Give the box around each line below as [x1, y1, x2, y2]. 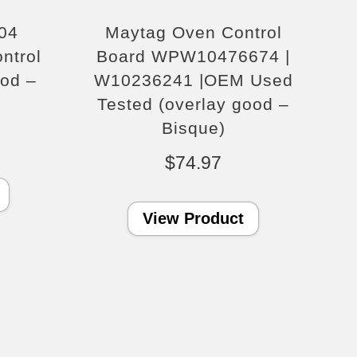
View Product [143, 210, 245, 228]
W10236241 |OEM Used [93, 71, 293, 90]
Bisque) [161, 119, 226, 138]
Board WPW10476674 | [96, 47, 291, 66]
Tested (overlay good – [97, 95, 290, 114]
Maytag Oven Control [104, 23, 282, 42]
